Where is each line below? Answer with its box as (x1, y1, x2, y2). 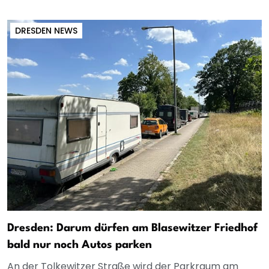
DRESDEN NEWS (15, 25, 77, 37)
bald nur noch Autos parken (7, 240, 152, 251)
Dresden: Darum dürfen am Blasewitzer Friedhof (7, 223, 258, 234)
